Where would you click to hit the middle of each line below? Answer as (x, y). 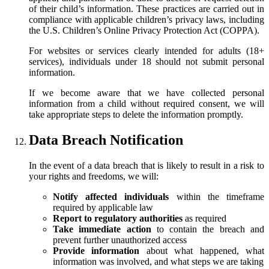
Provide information (96, 251)
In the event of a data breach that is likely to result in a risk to (147, 166)
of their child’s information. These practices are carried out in (147, 9)
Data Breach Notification (106, 140)
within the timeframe (217, 197)
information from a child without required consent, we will (147, 104)
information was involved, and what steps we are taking (158, 262)
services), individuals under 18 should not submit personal (147, 62)
